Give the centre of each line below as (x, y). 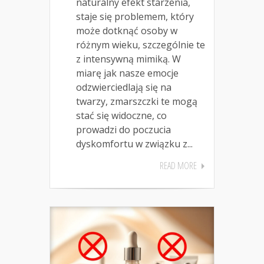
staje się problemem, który (135, 17)
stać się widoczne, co (121, 116)
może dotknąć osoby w (127, 31)
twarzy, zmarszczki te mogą (137, 102)
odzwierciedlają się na (124, 88)
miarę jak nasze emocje (127, 73)
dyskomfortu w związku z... (134, 144)
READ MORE (178, 166)
